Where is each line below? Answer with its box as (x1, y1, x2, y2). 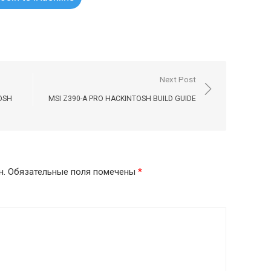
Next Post (160, 75, 196, 84)
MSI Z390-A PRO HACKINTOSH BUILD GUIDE (48, 94, 196, 103)
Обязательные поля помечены (8, 166, 138, 177)
